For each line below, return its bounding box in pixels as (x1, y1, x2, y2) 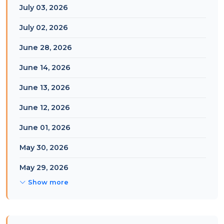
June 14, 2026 (19, 63, 70, 72)
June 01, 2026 (19, 123, 70, 132)
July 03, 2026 (19, 3, 68, 12)
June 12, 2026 (19, 103, 70, 112)
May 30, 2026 (19, 143, 68, 152)
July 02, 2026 (19, 23, 68, 32)
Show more (28, 178, 68, 186)
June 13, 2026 (19, 83, 70, 92)
